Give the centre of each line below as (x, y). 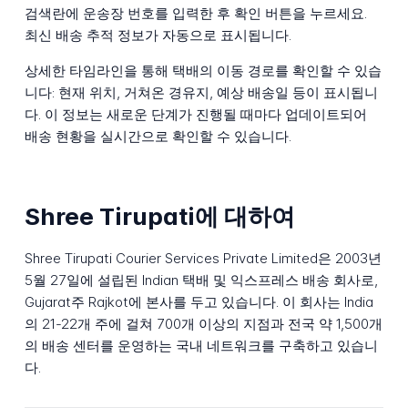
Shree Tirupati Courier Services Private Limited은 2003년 (203, 259)
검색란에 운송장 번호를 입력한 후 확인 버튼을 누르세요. (195, 14)
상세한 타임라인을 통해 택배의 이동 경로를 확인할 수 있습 (203, 71)
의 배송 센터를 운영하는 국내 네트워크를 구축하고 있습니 (201, 346)
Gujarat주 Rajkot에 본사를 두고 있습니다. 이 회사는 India (199, 302)
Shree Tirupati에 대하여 (159, 216)
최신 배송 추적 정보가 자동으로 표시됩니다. (158, 36)
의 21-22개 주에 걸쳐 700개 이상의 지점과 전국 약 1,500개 (203, 324)
